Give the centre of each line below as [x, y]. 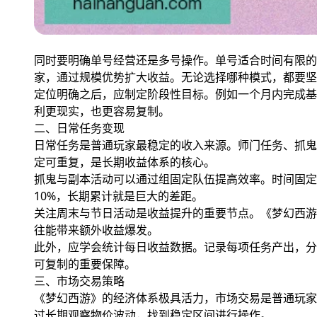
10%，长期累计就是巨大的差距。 [119, 196]
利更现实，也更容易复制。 [102, 111]
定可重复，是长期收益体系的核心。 [125, 162]
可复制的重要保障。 [85, 264]
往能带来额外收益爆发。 [96, 230]
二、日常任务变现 [79, 128]
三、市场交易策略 [79, 281]
